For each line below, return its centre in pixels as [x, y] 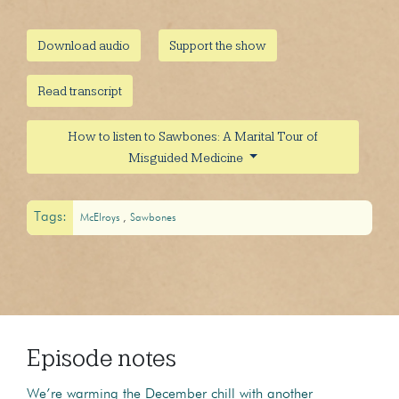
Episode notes [102, 358]
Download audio [84, 45]
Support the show [218, 45]
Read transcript [80, 90]
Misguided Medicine [187, 157]
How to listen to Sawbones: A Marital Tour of [193, 136]
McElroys [101, 219]
